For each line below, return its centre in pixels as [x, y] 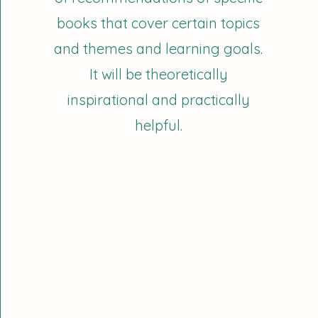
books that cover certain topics [159, 23]
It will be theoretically [158, 74]
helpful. [158, 125]
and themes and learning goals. [159, 49]
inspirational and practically [158, 100]
